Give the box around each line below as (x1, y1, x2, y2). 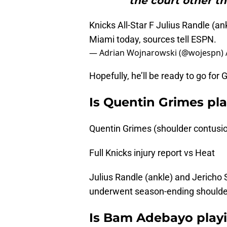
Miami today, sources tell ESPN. (89, 34, 216, 45)
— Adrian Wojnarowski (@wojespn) (89, 47, 225, 59)
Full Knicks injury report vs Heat (89, 147, 215, 159)
